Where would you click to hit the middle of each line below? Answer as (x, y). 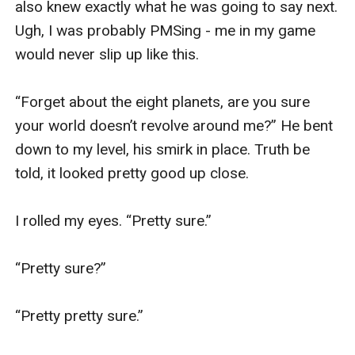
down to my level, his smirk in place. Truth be (163, 149)
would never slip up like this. (107, 54)
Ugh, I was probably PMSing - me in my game (166, 30)
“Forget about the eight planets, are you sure (163, 101)
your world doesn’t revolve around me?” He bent (174, 125)
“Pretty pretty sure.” (80, 315)
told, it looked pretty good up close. (134, 173)
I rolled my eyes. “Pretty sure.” (116, 220)
